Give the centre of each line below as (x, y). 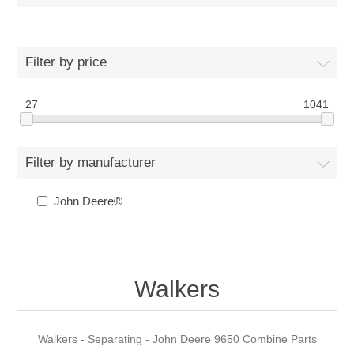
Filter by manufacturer (91, 163)
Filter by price (66, 62)
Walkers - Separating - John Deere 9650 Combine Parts (177, 339)
